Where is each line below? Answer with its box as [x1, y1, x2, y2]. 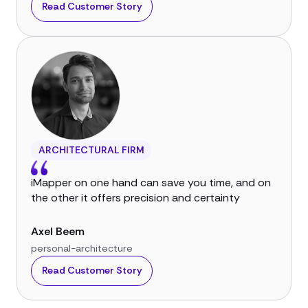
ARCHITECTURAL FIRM [38, 143, 144, 156]
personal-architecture [31, 241, 133, 254]
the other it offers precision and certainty [31, 190, 240, 205]
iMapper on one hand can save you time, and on [31, 175, 271, 190]
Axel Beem [31, 223, 85, 239]
